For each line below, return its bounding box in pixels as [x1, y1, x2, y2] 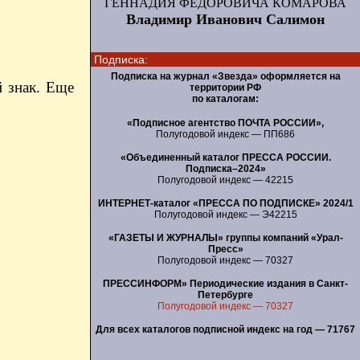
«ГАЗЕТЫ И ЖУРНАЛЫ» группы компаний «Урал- [108, 231, 343, 243]
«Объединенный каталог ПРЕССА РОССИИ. [120, 151, 331, 163]
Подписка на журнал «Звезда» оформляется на [110, 71, 341, 82]
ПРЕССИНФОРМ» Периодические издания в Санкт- [103, 277, 348, 289]
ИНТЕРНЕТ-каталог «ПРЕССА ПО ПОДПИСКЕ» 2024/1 [97, 197, 354, 209]
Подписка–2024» [185, 162, 266, 174]
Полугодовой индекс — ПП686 [156, 128, 295, 140]
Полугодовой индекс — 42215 [157, 174, 293, 186]
